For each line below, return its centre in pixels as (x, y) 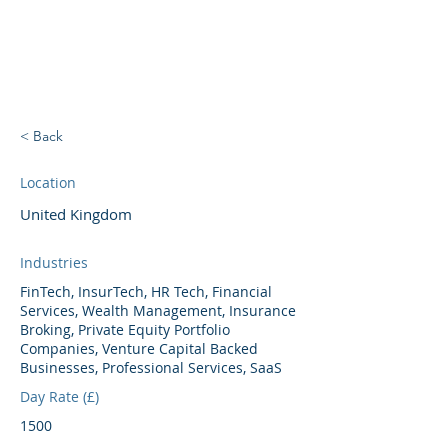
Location (48, 182)
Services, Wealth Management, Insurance (158, 310)
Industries (54, 262)
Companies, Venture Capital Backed (139, 348)
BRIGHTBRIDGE (103, 50)
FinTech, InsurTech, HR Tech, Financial (146, 291)
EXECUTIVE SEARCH (129, 80)
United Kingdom (76, 214)
